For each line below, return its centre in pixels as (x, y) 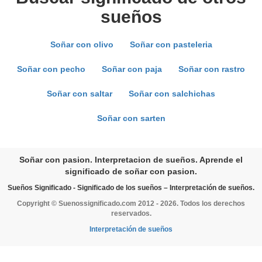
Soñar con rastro (212, 69)
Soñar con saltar (80, 94)
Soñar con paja (132, 69)
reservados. (131, 213)
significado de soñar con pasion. (131, 171)
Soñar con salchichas (172, 94)
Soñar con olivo (82, 44)
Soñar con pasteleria (171, 44)
